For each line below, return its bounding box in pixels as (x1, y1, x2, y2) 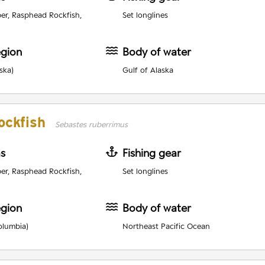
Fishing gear (122, 147, 181, 160)
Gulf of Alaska (122, 65, 173, 75)
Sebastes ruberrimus (55, 119, 128, 130)
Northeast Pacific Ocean (122, 221, 210, 231)
